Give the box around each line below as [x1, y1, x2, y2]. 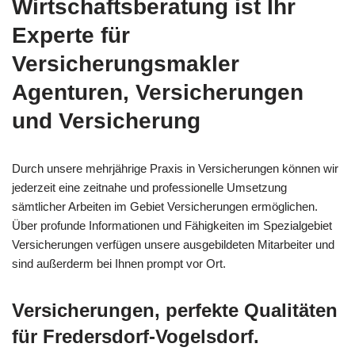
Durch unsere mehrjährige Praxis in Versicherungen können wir [12, 161, 338, 175]
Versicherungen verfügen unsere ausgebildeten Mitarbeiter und [12, 237, 334, 251]
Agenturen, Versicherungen [12, 79, 303, 105]
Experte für [12, 22, 130, 48]
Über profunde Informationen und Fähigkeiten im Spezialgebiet [12, 218, 332, 232]
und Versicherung [12, 108, 200, 133]
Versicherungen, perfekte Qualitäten [12, 299, 338, 321]
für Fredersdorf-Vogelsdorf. [12, 325, 259, 347]
